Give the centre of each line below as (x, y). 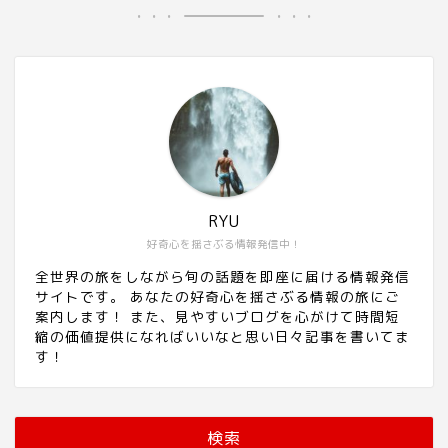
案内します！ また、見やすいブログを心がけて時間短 (217, 316)
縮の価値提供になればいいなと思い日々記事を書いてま (222, 336)
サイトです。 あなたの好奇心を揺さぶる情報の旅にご (217, 296)
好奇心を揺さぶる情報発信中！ (224, 243)
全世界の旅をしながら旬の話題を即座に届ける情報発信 (222, 276)
